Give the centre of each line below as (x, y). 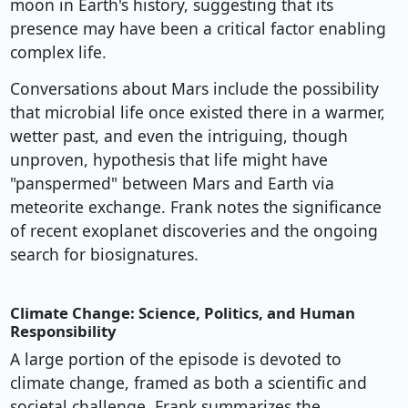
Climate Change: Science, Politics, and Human (182, 313)
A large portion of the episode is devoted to (175, 359)
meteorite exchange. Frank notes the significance (195, 207)
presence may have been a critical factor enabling (198, 29)
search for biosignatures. (104, 255)
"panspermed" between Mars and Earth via (172, 184)
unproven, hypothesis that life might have (168, 160)
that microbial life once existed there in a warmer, (197, 112)
